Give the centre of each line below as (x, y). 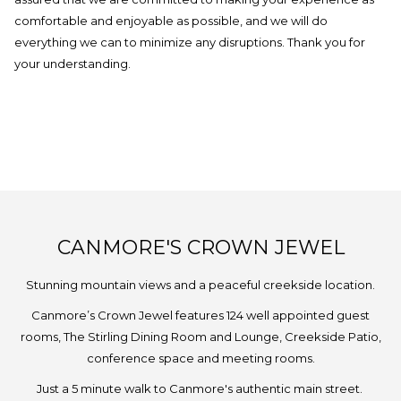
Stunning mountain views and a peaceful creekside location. (200, 284)
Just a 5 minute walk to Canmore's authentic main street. (200, 388)
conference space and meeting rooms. (200, 358)
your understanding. (73, 63)
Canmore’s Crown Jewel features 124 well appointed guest (200, 315)
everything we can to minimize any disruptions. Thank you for (190, 42)
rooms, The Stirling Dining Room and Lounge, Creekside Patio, (200, 336)
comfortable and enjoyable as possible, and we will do (171, 20)
